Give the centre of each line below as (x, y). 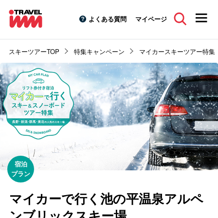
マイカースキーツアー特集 (177, 52)
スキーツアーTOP (34, 52)
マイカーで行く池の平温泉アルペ (106, 198)
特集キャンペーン (99, 52)
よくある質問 (107, 18)
